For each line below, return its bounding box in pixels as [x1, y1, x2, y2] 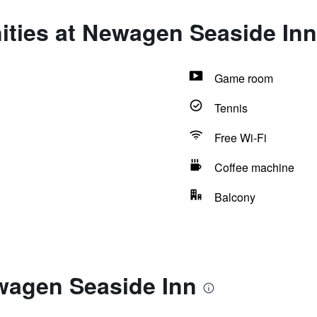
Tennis [214, 100, 248, 116]
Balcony [214, 189, 255, 205]
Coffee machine [214, 159, 294, 175]
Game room [214, 70, 273, 86]
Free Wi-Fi [214, 129, 267, 146]
